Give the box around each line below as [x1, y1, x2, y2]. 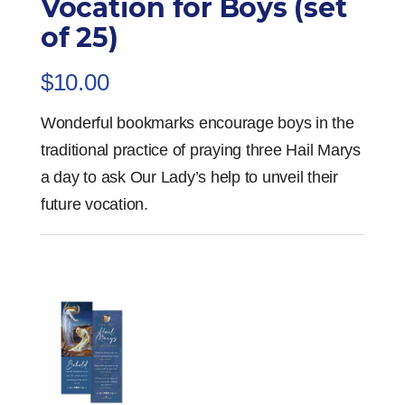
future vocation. [40, 195, 148, 214]
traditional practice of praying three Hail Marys [40, 141, 361, 160]
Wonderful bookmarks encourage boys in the [40, 114, 354, 133]
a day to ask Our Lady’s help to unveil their [40, 168, 338, 187]
